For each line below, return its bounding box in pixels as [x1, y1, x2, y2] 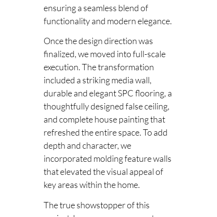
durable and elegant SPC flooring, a [44, 88, 172, 99]
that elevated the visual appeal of [44, 166, 163, 177]
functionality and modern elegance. [44, 15, 172, 26]
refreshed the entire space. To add [44, 127, 168, 138]
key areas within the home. [44, 179, 140, 190]
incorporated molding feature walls [44, 153, 171, 164]
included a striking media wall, [44, 75, 152, 86]
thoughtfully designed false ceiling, [44, 101, 170, 112]
